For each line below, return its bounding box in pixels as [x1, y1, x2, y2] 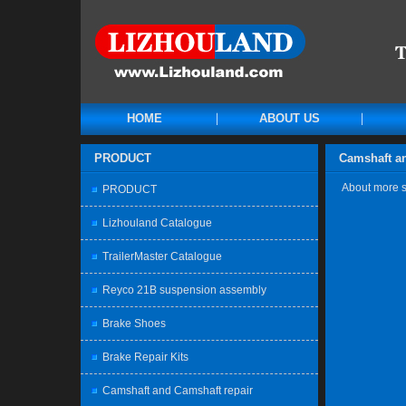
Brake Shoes [102, 317, 166, 330]
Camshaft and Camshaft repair [102, 384, 253, 397]
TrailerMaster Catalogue [102, 250, 222, 263]
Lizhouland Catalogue [102, 217, 212, 229]
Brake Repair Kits [102, 351, 188, 363]
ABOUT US [258, 111, 320, 125]
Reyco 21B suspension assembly [102, 284, 266, 296]
